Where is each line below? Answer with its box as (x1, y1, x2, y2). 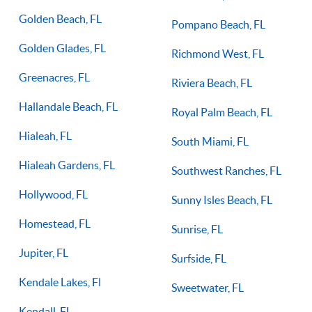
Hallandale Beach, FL (19, 100, 118, 113)
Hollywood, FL (19, 187, 88, 201)
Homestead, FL (19, 217, 91, 230)
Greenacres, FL (19, 70, 90, 84)
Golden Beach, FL (19, 12, 102, 25)
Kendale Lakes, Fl (19, 275, 101, 288)
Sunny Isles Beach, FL (171, 193, 272, 206)
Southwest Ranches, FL (171, 164, 281, 177)
